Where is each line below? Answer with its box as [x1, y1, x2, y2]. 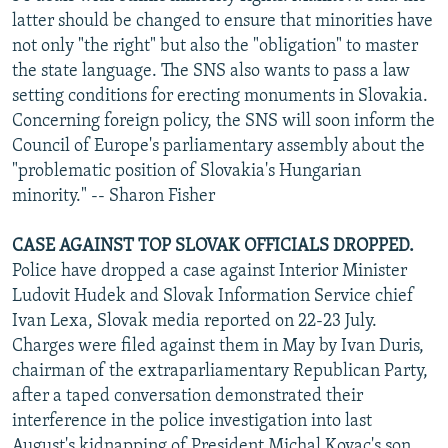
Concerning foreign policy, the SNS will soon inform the [12, 111, 435, 131]
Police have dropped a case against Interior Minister [12, 261, 407, 281]
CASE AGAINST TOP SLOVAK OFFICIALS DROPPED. [12, 236, 414, 256]
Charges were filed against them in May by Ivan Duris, [12, 336, 424, 356]
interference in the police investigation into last [12, 411, 372, 431]
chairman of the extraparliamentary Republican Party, [12, 361, 428, 381]
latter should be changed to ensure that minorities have [12, 11, 433, 31]
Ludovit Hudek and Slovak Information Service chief [12, 286, 414, 306]
